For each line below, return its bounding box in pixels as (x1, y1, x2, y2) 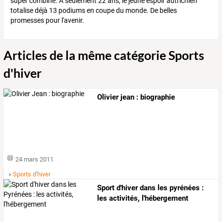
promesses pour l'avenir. (10, 16, 84, 24)
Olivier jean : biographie (97, 92, 175, 102)
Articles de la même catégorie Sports (3, 47, 204, 62)
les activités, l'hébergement (97, 194, 189, 203)
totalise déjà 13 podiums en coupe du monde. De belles (10, 6, 177, 14)
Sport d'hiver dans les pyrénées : (97, 183, 204, 193)
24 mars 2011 (15, 156, 54, 164)
